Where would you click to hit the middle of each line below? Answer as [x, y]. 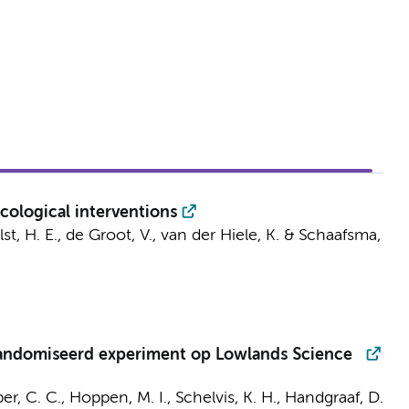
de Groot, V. [109, 236]
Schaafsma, [339, 236]
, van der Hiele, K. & [225, 236]
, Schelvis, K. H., [225, 398]
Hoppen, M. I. [118, 398]
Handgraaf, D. [334, 398]
